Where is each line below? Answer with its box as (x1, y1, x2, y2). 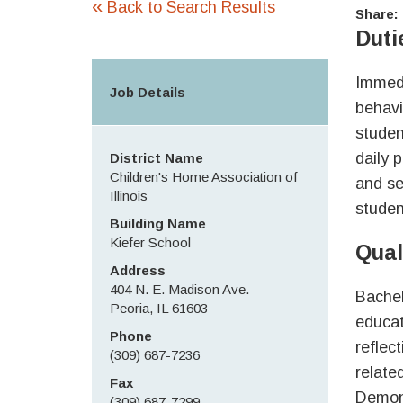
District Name (110, 150, 203, 166)
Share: (354, 6, 399, 22)
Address (110, 263, 166, 278)
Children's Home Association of (110, 169, 298, 184)
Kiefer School (110, 235, 191, 250)
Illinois (110, 188, 148, 203)
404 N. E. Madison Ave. (110, 282, 249, 297)
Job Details (110, 85, 185, 100)
